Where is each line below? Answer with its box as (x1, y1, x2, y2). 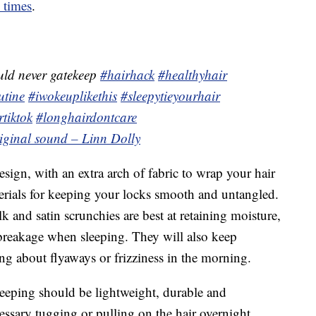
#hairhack (100, 65, 154, 83)
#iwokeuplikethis (28, 86, 117, 104)
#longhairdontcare (36, 107, 137, 126)
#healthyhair (158, 65, 227, 83)
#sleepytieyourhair (121, 86, 220, 104)
